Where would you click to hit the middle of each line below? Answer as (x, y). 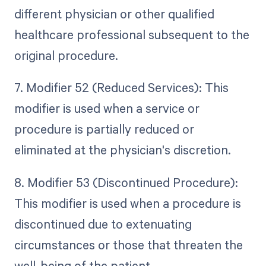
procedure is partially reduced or (104, 129)
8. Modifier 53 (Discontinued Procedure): (126, 182)
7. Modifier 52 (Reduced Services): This (121, 88)
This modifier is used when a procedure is (127, 203)
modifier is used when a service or (107, 108)
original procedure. (66, 56)
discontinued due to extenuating (103, 224)
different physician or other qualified (114, 14)
